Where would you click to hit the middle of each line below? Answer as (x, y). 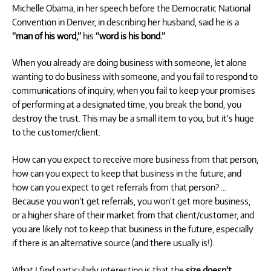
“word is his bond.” (130, 35)
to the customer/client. (56, 132)
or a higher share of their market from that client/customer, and (133, 215)
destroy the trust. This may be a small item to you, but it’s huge (133, 118)
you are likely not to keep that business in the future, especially (133, 229)
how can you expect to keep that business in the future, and (127, 173)
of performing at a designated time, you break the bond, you (127, 104)
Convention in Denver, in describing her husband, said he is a (126, 21)
